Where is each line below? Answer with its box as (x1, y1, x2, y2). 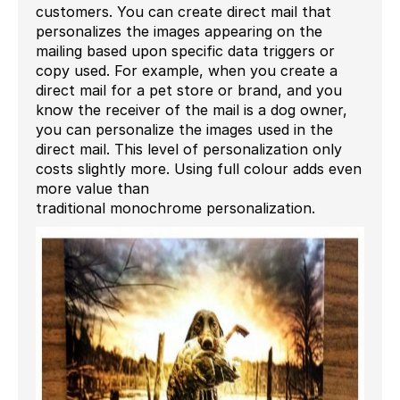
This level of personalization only (114, 139, 342, 158)
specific (171, 41, 223, 60)
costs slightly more (36, 159, 166, 178)
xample (150, 61, 199, 79)
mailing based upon (36, 41, 171, 60)
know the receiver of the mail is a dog (36, 100, 300, 119)
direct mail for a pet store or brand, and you (36, 80, 342, 99)
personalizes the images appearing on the (36, 21, 322, 40)
